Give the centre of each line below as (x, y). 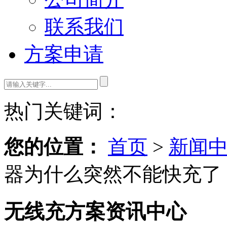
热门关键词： (63, 111)
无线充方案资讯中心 (95, 211)
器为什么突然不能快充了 (113, 174)
